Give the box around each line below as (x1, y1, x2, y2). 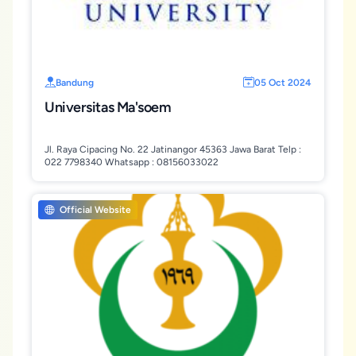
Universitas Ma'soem (44, 99, 172, 116)
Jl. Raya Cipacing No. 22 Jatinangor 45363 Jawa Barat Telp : (44, 144, 301, 155)
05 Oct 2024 (254, 77, 311, 88)
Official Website (57, 204, 131, 215)
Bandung (56, 77, 94, 88)
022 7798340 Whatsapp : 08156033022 (44, 157, 219, 168)
